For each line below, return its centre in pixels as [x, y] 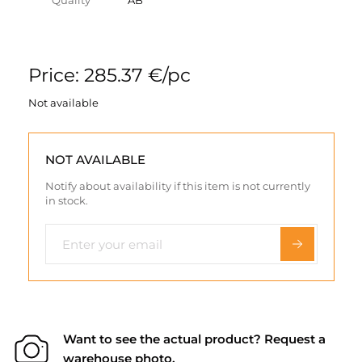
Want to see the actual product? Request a [194, 339]
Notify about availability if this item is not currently [177, 186]
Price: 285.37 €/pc [109, 75]
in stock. [66, 200]
